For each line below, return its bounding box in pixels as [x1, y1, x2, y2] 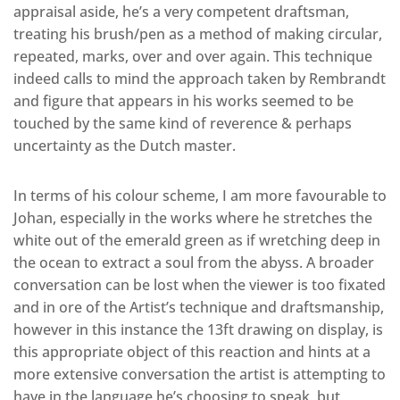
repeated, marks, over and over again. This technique [13, 46, 372, 67]
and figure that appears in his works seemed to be [13, 91, 354, 112]
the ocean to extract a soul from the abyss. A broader [13, 253, 374, 273]
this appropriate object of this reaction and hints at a [13, 342, 371, 362]
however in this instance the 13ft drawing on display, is [13, 320, 383, 340]
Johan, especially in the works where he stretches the [13, 208, 372, 229]
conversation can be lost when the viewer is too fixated [13, 275, 386, 296]
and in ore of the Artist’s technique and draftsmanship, [13, 297, 384, 318]
